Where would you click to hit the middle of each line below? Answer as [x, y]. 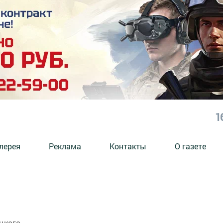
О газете [190, 146]
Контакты [128, 146]
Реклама [65, 146]
